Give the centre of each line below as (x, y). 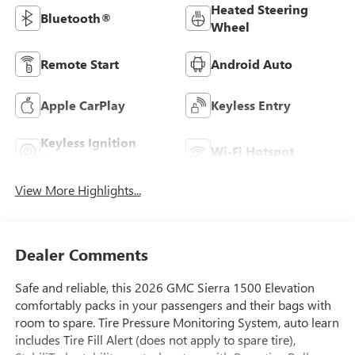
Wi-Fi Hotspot (252, 151)
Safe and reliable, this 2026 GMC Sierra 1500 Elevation (164, 288)
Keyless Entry (251, 105)
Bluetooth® (76, 17)
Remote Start (79, 63)
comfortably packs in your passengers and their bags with (173, 305)
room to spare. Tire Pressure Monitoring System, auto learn (177, 323)
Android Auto (252, 63)
